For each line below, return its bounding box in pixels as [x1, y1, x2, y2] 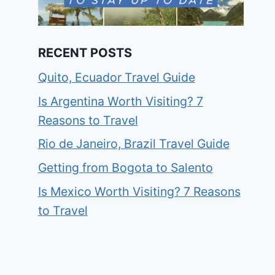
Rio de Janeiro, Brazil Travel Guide [37, 136, 230, 152]
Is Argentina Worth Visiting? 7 [37, 93, 203, 109]
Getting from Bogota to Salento [37, 160, 213, 176]
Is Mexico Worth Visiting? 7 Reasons [37, 184, 241, 199]
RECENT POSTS [37, 45, 132, 60]
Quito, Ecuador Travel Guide [37, 69, 195, 85]
